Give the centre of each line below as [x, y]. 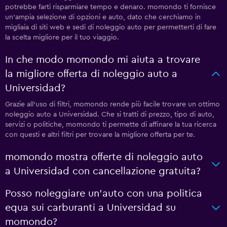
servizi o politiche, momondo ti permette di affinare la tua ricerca [111, 125]
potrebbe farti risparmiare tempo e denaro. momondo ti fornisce [110, 7]
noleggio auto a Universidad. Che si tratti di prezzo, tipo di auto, [110, 115]
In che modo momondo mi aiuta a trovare [103, 60]
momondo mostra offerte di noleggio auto [104, 157]
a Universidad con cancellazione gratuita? [103, 171]
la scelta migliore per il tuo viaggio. [62, 37]
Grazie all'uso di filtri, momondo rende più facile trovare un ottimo [112, 104]
